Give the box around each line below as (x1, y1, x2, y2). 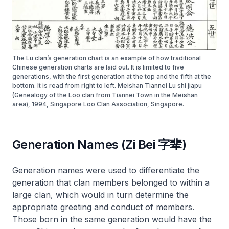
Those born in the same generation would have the (12, 214, 212, 224)
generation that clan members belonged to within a (12, 177, 210, 188)
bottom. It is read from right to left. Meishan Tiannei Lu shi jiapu (12, 82, 202, 89)
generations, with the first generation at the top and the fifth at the (12, 73, 211, 80)
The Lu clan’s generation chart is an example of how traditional (12, 54, 201, 62)
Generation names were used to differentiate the (12, 165, 199, 175)
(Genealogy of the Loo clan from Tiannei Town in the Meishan (12, 91, 198, 99)
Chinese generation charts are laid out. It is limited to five (12, 63, 184, 71)
